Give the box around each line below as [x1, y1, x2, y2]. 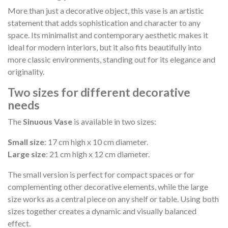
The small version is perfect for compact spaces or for [8, 169, 194, 179]
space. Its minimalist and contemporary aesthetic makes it [8, 30, 208, 40]
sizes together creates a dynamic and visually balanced [8, 206, 196, 216]
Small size [8, 136, 44, 147]
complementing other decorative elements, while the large [8, 181, 208, 191]
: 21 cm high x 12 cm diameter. [46, 149, 150, 159]
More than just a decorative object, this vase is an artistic [8, 5, 204, 15]
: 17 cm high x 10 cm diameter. [44, 136, 148, 147]
